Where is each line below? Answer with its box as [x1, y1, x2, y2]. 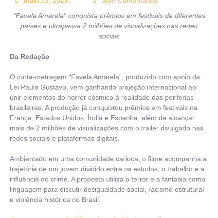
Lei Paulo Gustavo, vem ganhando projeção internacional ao [10, 83, 196, 91]
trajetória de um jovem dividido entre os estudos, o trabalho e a [10, 165, 204, 173]
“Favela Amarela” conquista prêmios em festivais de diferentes [13, 12, 205, 20]
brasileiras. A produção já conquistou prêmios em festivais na [10, 104, 198, 112]
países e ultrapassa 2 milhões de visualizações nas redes [20, 22, 198, 30]
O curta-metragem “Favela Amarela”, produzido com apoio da [10, 73, 200, 81]
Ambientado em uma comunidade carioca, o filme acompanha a [10, 155, 207, 163]
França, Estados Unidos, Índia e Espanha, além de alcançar [10, 114, 195, 122]
